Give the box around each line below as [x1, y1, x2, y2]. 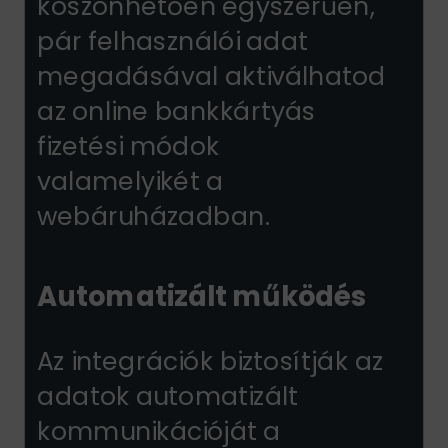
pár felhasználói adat [36, 23, 308, 59]
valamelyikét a [36, 163, 223, 199]
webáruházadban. [36, 198, 269, 234]
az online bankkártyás [36, 93, 316, 129]
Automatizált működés [36, 277, 366, 317]
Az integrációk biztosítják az [36, 343, 383, 379]
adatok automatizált [36, 378, 298, 414]
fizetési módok [36, 128, 219, 164]
